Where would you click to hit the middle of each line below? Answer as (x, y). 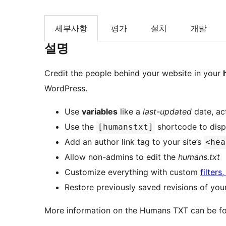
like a (130, 112)
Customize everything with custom (132, 172)
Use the (80, 127)
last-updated (167, 112)
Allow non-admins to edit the (121, 157)
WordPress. (66, 89)
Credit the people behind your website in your (134, 73)
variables (100, 112)
